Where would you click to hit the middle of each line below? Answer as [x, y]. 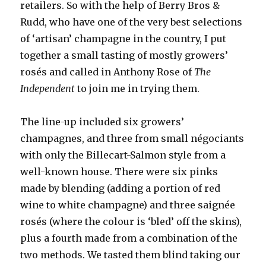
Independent [48, 88]
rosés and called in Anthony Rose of [107, 72]
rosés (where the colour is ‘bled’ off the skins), [131, 221]
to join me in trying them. [137, 88]
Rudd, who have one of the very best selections [132, 22]
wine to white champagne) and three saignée [128, 205]
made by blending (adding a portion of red [121, 188]
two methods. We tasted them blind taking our [131, 255]
